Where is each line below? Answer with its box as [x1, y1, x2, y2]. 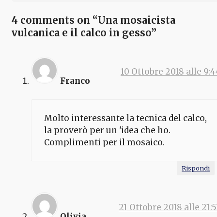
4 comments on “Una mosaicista [12, 14, 175, 26]
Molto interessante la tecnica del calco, [44, 112, 207, 124]
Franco [60, 75, 90, 86]
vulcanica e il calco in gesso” [12, 26, 156, 39]
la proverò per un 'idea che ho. [44, 124, 170, 136]
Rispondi [182, 164, 210, 172]
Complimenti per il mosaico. [44, 137, 165, 148]
